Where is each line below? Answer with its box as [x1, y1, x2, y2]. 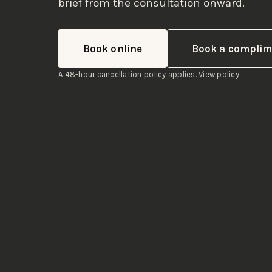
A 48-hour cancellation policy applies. [58, 69, 199, 79]
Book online [83, 42, 142, 55]
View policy [199, 69, 240, 79]
